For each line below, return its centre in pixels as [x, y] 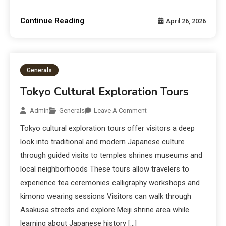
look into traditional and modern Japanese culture [103, 142]
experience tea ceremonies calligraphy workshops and [110, 183]
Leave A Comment [121, 111]
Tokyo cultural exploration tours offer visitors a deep [108, 128]
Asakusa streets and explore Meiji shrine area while [105, 210]
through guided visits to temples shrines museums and [111, 156]
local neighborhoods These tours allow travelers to [105, 169]
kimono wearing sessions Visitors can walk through [106, 196]
